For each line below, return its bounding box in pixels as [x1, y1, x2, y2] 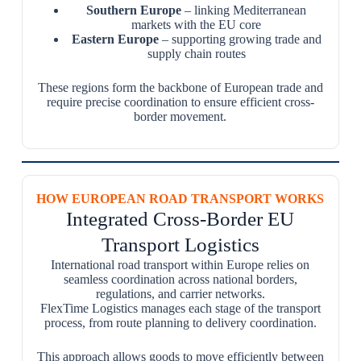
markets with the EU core [131, 18, 262, 31]
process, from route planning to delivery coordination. [44, 316, 317, 330]
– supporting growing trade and [158, 32, 322, 46]
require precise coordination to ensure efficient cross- [46, 95, 314, 109]
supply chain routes [147, 47, 246, 60]
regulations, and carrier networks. [95, 287, 265, 301]
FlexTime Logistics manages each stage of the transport [39, 301, 321, 315]
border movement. [134, 110, 227, 123]
